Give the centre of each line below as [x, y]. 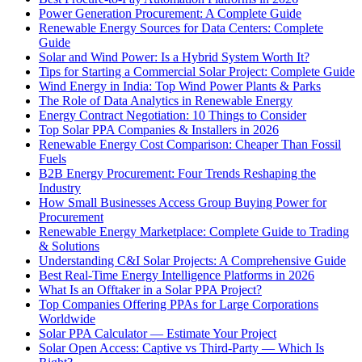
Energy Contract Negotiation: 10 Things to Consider [173, 116]
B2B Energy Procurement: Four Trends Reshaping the [177, 174]
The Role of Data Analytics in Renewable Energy [166, 101]
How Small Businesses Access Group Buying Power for [183, 203]
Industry [60, 188]
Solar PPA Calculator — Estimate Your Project [158, 334]
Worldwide [67, 319]
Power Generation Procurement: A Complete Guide [170, 14]
